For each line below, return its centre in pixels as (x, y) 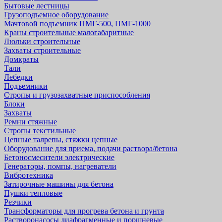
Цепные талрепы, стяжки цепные (61, 139)
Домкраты (21, 59)
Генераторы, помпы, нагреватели (60, 166)
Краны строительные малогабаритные (69, 32)
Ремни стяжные (30, 122)
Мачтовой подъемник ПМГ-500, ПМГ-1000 (77, 24)
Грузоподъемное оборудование (56, 15)
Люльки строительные (42, 41)
